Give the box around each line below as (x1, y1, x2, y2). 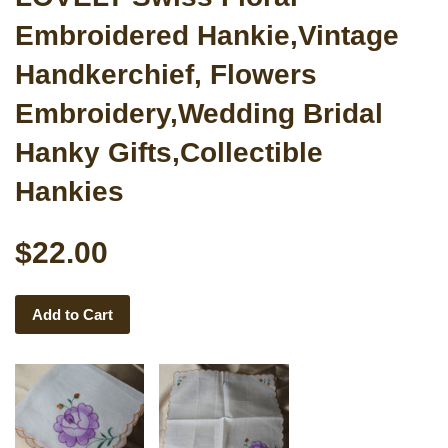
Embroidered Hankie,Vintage (15, 19, 399, 51)
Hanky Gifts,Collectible (15, 136, 323, 168)
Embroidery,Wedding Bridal (15, 97, 383, 129)
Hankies (15, 175, 124, 207)
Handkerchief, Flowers (15, 58, 317, 90)
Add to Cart (32, 305, 113, 323)
